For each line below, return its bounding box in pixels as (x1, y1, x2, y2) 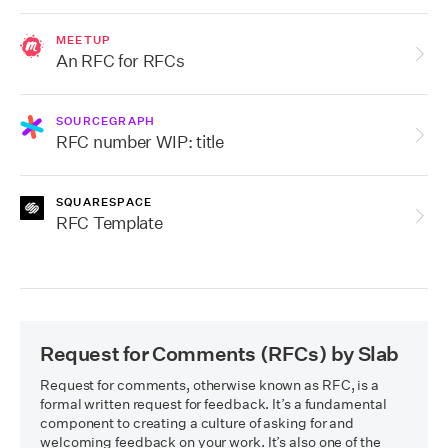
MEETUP (56, 33, 111, 48)
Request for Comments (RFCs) (40, 342, 328, 366)
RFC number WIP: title (56, 131, 224, 152)
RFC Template (56, 212, 163, 233)
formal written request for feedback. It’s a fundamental (40, 395, 387, 413)
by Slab (327, 342, 400, 366)
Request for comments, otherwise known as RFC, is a (40, 376, 379, 394)
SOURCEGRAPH (56, 114, 156, 129)
